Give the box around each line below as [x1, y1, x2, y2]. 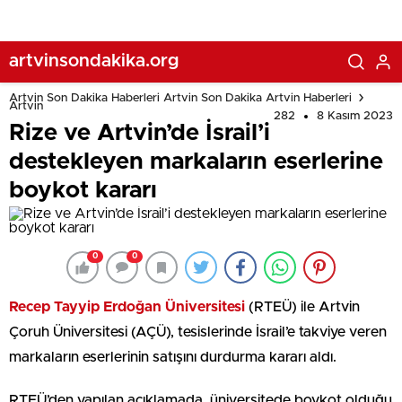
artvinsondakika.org [9, 51, 179, 70]
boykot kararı [9, 179, 157, 202]
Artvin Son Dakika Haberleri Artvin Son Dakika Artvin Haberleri [9, 92, 352, 104]
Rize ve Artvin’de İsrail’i [9, 121, 270, 144]
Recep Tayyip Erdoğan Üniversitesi [9, 300, 245, 314]
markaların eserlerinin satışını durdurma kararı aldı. [9, 350, 336, 364]
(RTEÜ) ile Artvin [245, 300, 360, 314]
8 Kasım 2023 [317, 110, 393, 122]
